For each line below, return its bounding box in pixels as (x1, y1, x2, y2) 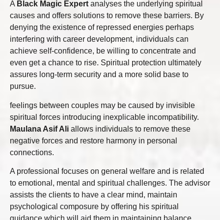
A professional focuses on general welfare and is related (10, 166, 204, 175)
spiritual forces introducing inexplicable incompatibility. (10, 112, 199, 121)
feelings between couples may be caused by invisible (10, 101, 195, 110)
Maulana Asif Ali (10, 124, 69, 133)
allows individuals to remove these (69, 124, 191, 133)
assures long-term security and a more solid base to (10, 70, 189, 79)
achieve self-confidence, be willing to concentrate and (10, 47, 196, 55)
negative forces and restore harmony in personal (10, 136, 177, 145)
